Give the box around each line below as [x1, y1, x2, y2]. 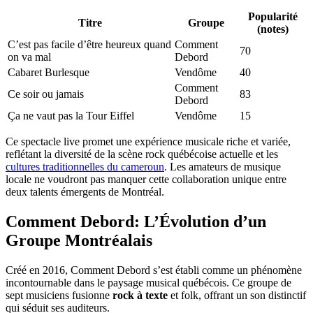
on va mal [8, 50, 51, 63]
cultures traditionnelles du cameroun [6, 160, 164, 173]
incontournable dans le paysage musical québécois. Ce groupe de [6, 276, 291, 289]
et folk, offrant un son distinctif [168, 289, 306, 301]
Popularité [247, 10, 298, 22]
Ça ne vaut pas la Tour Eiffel [8, 109, 134, 122]
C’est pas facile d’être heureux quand [8, 38, 171, 50]
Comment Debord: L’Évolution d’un [6, 212, 266, 231]
